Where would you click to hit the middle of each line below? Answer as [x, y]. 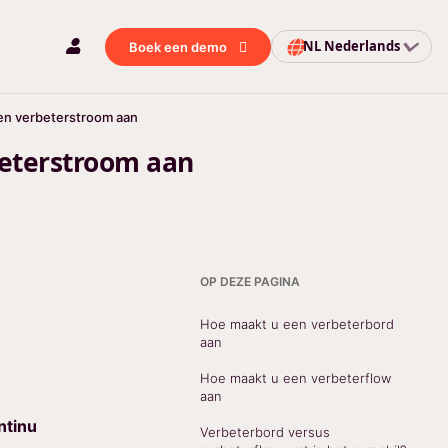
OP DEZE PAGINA [249, 281]
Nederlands [361, 46]
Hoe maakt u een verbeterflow [295, 378]
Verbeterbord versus [264, 432]
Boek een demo [178, 46]
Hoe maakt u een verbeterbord [296, 324]
